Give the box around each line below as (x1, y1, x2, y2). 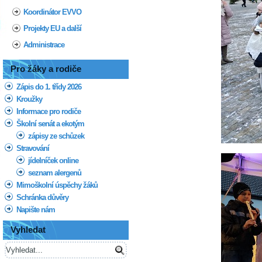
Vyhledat (11, 225, 46, 235)
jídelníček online (28, 156, 78, 165)
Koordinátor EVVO (23, 8, 81, 16)
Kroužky (16, 95, 42, 104)
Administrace (23, 40, 64, 49)
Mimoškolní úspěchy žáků (16, 181, 98, 189)
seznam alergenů (28, 168, 81, 177)
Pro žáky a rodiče (11, 64, 81, 74)
